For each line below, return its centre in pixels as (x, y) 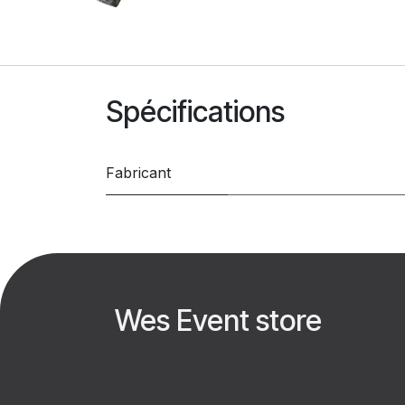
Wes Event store (221, 321)
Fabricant (138, 173)
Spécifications (195, 112)
